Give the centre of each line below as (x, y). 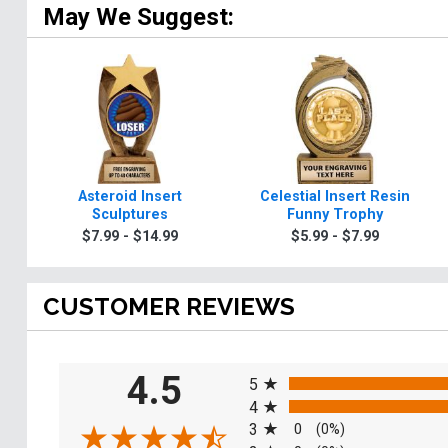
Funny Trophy (334, 214)
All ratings (283, 367)
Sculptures (129, 214)
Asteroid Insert (129, 196)
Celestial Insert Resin (334, 196)
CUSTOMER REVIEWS (169, 306)
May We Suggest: (138, 16)
